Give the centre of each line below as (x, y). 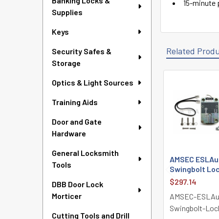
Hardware (69, 133)
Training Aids (75, 102)
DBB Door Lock (77, 184)
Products (179, 103)
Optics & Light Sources (93, 82)
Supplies (67, 12)
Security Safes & (82, 51)
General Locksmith (85, 153)
